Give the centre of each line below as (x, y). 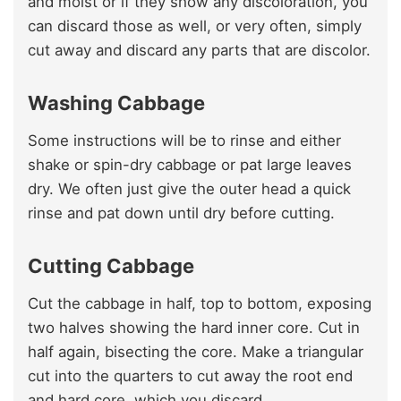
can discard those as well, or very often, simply (195, 26)
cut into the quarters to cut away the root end (190, 375)
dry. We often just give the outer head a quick (189, 188)
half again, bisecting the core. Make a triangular (196, 351)
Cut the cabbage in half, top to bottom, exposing (200, 303)
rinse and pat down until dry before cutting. (181, 213)
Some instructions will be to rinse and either (184, 140)
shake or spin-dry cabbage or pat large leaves (190, 164)
